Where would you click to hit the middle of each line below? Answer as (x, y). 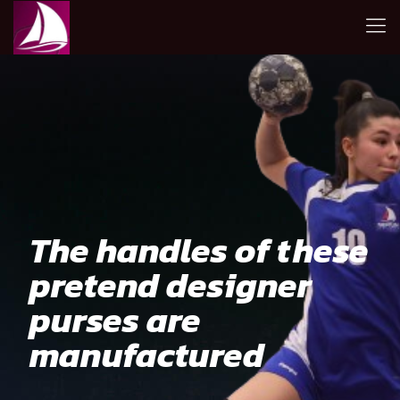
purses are (115, 320)
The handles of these (199, 250)
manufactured (147, 354)
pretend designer (171, 285)
